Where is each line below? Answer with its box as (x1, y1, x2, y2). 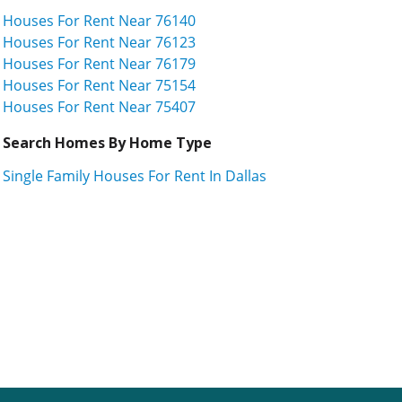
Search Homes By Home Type (3, 132, 212, 153)
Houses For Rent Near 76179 (3, 53, 196, 74)
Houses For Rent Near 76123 (3, 31, 196, 52)
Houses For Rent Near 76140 (3, 10, 196, 31)
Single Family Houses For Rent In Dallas (3, 165, 267, 186)
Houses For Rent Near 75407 (3, 96, 196, 117)
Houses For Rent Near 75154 (3, 74, 196, 95)
